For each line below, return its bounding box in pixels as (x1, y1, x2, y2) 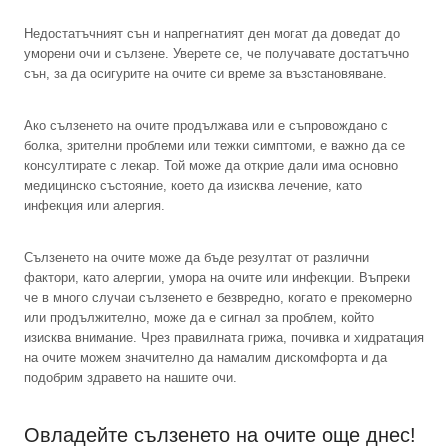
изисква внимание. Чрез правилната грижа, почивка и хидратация (24, 329, 424, 345)
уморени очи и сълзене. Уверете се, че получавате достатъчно (24, 45, 409, 61)
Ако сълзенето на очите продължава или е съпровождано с (24, 117, 388, 133)
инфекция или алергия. (24, 197, 165, 213)
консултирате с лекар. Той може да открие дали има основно (24, 157, 398, 173)
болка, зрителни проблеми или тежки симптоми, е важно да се (24, 137, 405, 153)
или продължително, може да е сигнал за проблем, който (24, 309, 374, 325)
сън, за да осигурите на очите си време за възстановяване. (24, 65, 387, 81)
